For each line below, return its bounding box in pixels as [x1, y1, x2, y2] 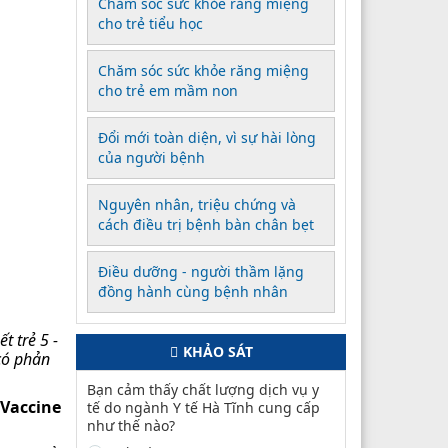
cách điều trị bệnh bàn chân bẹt [98, 214, 314, 234]
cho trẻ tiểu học [98, 13, 203, 33]
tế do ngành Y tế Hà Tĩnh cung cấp [87, 397, 320, 417]
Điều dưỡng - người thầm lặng [98, 261, 304, 281]
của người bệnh [98, 147, 205, 167]
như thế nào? [87, 415, 175, 435]
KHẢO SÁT [182, 341, 253, 361]
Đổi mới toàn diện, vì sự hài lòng [98, 127, 316, 147]
